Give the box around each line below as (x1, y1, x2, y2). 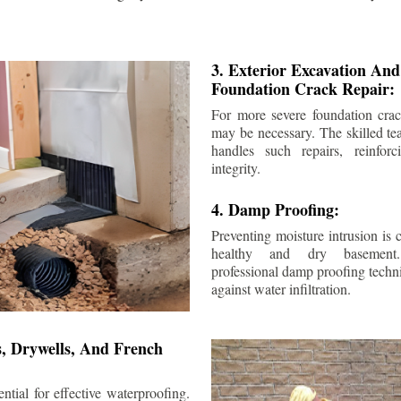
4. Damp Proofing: (211, 197, 339, 221)
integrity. (211, 158, 260, 177)
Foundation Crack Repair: (211, 76, 395, 100)
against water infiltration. (211, 278, 351, 298)
